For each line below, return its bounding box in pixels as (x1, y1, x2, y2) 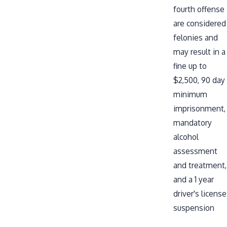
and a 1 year (173, 174, 214, 184)
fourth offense (173, 4, 225, 14)
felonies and (173, 32, 218, 43)
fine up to (173, 60, 207, 71)
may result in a (173, 46, 226, 57)
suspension (173, 202, 215, 213)
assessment (173, 145, 218, 156)
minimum (173, 89, 208, 99)
